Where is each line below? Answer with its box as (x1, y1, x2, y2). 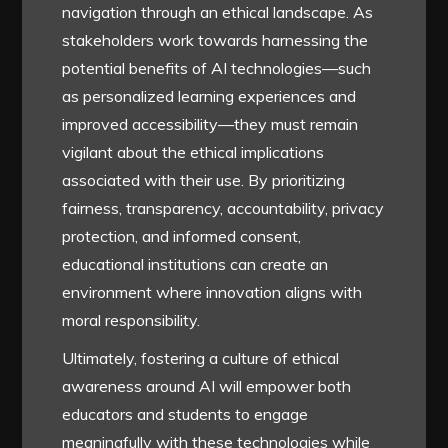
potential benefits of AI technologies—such (62, 57, 372, 78)
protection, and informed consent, (62, 225, 302, 246)
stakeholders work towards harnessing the (62, 29, 369, 50)
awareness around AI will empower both (62, 375, 352, 396)
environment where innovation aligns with (62, 281, 363, 302)
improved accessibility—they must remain (62, 113, 359, 134)
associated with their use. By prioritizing (62, 169, 346, 190)
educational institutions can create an (62, 253, 329, 274)
